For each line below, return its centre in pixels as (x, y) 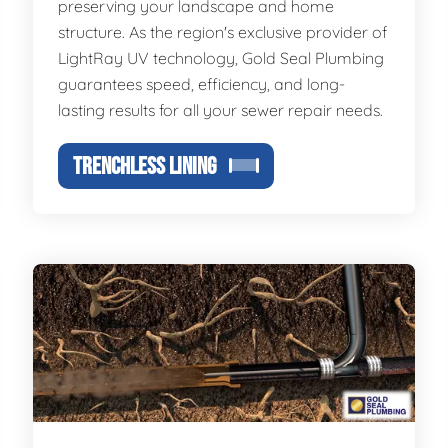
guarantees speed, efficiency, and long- (202, 84)
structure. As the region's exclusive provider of (223, 32)
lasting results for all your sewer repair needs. (221, 110)
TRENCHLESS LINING (145, 166)
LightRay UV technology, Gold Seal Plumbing (221, 58)
